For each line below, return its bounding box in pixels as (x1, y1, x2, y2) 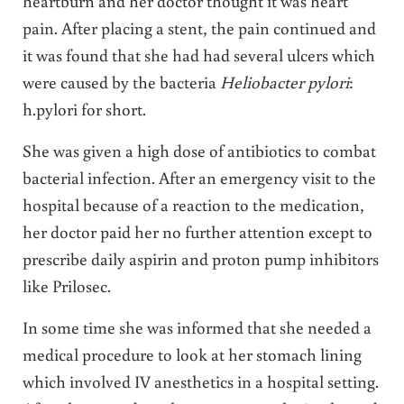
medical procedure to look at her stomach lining (22, 342, 362, 365)
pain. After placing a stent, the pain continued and (22, 15, 376, 39)
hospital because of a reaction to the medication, (22, 192, 364, 216)
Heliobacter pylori (219, 69, 349, 93)
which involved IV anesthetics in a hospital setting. (22, 369, 379, 392)
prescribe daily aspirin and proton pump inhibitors (22, 246, 379, 270)
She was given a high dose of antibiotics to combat (22, 138, 376, 161)
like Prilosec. (22, 273, 111, 297)
